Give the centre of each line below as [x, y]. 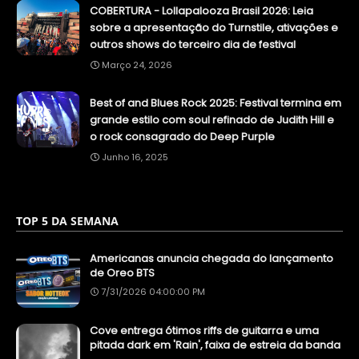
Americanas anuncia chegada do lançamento [212, 258]
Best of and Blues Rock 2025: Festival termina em [216, 103]
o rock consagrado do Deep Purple [182, 136]
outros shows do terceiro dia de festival [193, 44]
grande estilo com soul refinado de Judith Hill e [212, 119]
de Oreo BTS [122, 272]
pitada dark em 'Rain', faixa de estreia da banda [215, 345]
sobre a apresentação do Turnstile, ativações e [214, 27]
